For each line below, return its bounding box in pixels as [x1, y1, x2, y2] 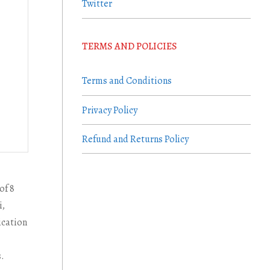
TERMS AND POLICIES [82, 39, 177, 53]
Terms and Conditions [82, 74, 172, 88]
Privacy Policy [82, 103, 137, 117]
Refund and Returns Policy [82, 132, 189, 146]
